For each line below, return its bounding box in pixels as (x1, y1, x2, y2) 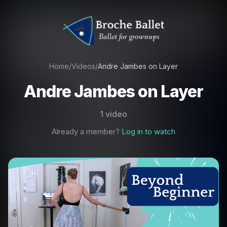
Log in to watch (122, 126, 175, 136)
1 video (100, 108, 127, 119)
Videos (71, 61, 95, 70)
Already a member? (52, 126, 122, 136)
